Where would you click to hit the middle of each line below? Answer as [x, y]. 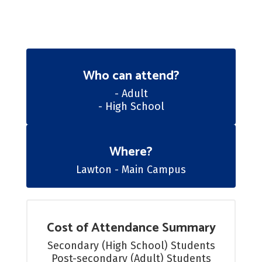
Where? [131, 152]
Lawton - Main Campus [131, 170]
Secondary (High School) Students [131, 246]
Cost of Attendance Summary [131, 228]
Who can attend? [131, 76]
